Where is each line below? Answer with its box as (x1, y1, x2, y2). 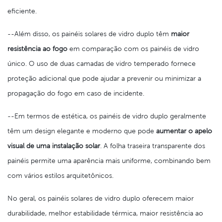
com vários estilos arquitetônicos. (7, 171, 113, 179)
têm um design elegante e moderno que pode (7, 126, 156, 135)
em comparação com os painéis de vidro (67, 44, 199, 53)
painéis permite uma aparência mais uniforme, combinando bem (7, 156, 211, 165)
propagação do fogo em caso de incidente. (7, 89, 144, 97)
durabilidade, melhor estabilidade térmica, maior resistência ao (7, 209, 203, 217)
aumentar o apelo (156, 126, 212, 135)
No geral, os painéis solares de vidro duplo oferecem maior (7, 194, 194, 202)
